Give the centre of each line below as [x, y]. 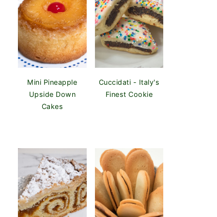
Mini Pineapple [52, 82]
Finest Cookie [129, 94]
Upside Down [52, 94]
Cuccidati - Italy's [129, 82]
